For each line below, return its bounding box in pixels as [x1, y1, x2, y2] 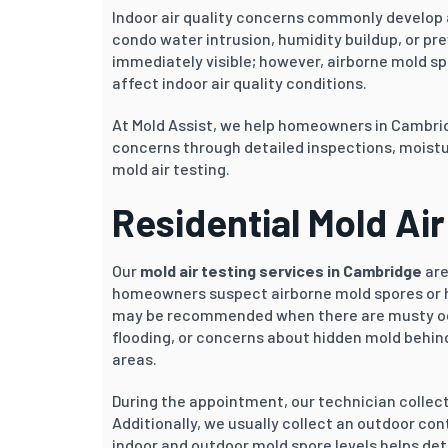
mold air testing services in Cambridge [140, 260, 422, 280]
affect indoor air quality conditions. [112, 72, 367, 92]
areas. [112, 348, 157, 368]
